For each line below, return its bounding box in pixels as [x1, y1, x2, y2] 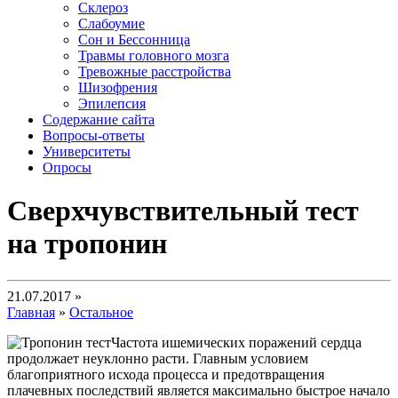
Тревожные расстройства [78, 64, 231, 79]
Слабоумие [78, 16, 145, 31]
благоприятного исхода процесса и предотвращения [7, 366, 324, 382]
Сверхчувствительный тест [7, 195, 359, 227]
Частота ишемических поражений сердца [111, 334, 362, 350]
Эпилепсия [78, 96, 146, 111]
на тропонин [7, 227, 167, 260]
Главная [7, 304, 55, 320]
